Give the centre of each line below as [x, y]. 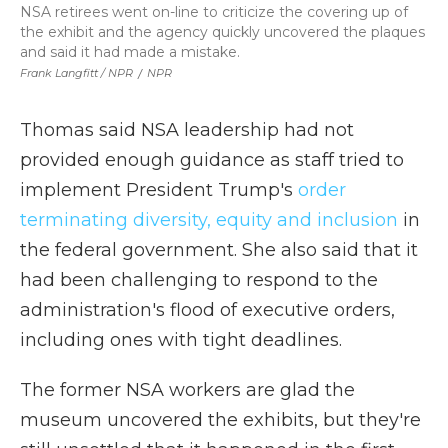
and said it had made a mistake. [130, 51]
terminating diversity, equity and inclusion [209, 219]
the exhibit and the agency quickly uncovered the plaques [222, 31]
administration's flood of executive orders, [207, 309]
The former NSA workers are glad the [187, 389]
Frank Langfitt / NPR [76, 72]
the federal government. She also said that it [219, 249]
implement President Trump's [159, 189]
